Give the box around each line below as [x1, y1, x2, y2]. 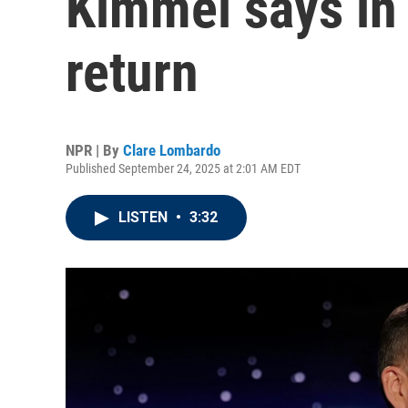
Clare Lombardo [123, 141, 220, 159]
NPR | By [66, 141, 123, 159]
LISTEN [118, 209, 171, 226]
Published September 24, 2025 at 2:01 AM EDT [66, 161, 301, 176]
